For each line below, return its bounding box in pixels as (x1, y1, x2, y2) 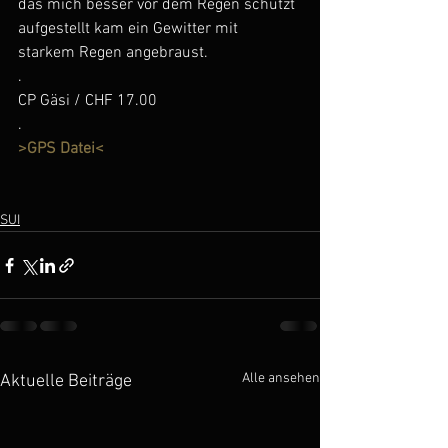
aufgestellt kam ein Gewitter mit (18, 19, 242, 40)
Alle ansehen (242, 370, 320, 388)
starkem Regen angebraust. (18, 43, 208, 64)
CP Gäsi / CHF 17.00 (18, 91, 157, 112)
